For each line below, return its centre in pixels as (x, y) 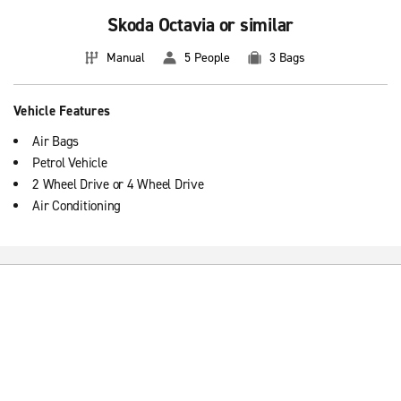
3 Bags (287, 58)
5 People (207, 58)
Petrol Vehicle (70, 163)
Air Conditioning (77, 206)
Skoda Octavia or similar (200, 25)
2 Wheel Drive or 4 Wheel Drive (118, 184)
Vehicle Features (62, 111)
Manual (126, 58)
